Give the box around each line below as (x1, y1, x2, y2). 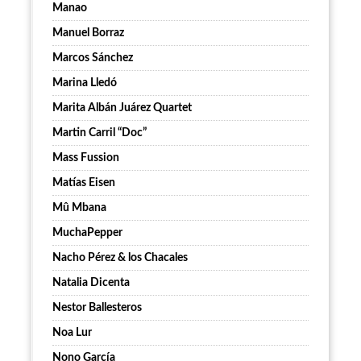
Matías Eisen (52, 177, 115, 189)
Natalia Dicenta (52, 277, 130, 289)
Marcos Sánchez (52, 52, 133, 64)
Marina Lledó (52, 77, 117, 89)
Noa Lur (52, 327, 92, 339)
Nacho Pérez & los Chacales (52, 252, 188, 264)
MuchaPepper (52, 227, 122, 239)
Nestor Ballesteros (52, 302, 142, 314)
